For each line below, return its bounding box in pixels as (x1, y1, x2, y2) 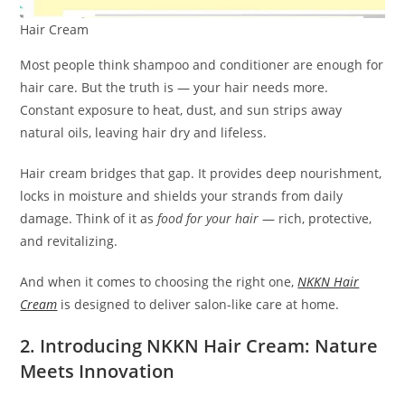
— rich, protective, (259, 209, 372, 227)
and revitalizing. (20, 231, 118, 250)
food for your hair (157, 209, 259, 227)
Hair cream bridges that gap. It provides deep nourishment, (20, 164, 382, 182)
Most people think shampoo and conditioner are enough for (20, 55, 384, 73)
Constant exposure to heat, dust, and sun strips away (20, 100, 343, 118)
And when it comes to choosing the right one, (20, 272, 298, 290)
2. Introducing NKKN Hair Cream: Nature (20, 333, 379, 358)
